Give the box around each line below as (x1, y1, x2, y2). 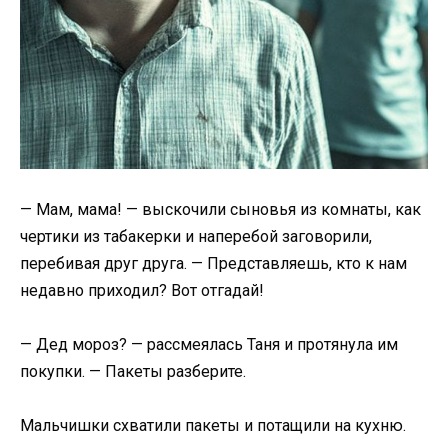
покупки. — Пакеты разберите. (20, 361, 246, 381)
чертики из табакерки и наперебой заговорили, (20, 226, 372, 246)
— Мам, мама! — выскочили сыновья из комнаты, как (20, 199, 421, 219)
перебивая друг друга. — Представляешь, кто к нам (20, 253, 407, 273)
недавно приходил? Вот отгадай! (20, 280, 264, 300)
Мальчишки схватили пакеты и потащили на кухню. (20, 416, 406, 436)
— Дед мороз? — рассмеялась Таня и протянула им (20, 334, 398, 354)
